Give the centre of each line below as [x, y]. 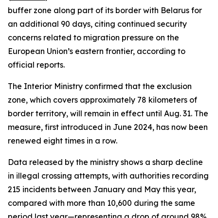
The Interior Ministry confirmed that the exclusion [100, 86]
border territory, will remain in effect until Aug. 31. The [108, 113]
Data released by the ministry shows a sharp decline [105, 162]
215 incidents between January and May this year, [102, 189]
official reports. [36, 65]
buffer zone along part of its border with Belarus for [105, 10]
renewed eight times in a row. [63, 141]
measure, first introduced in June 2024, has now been [108, 127]
